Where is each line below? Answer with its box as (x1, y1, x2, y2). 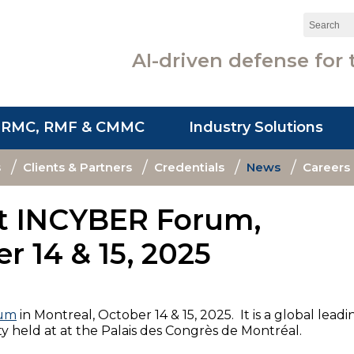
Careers (302, 160, 350, 175)
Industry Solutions (189, 119, 323, 137)
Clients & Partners (22, 160, 132, 175)
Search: (303, 13, 349, 28)
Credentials (153, 160, 224, 175)
